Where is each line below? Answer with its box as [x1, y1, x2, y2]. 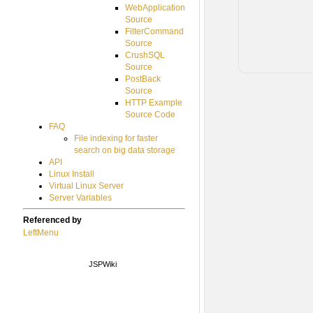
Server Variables [48, 192, 112, 203]
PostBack [125, 73, 161, 84]
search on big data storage [74, 145, 176, 155]
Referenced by [23, 215, 82, 226]
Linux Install [48, 168, 94, 179]
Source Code [125, 109, 176, 119]
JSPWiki [89, 259, 117, 268]
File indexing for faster [74, 133, 159, 143]
